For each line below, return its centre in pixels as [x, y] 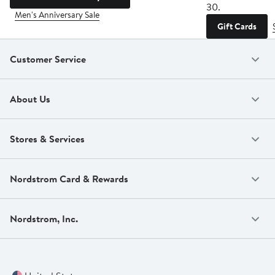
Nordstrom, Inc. [44, 218]
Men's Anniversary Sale [57, 14]
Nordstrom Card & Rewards [69, 178]
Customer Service [48, 59]
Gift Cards [237, 26]
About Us [30, 99]
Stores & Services [47, 138]
